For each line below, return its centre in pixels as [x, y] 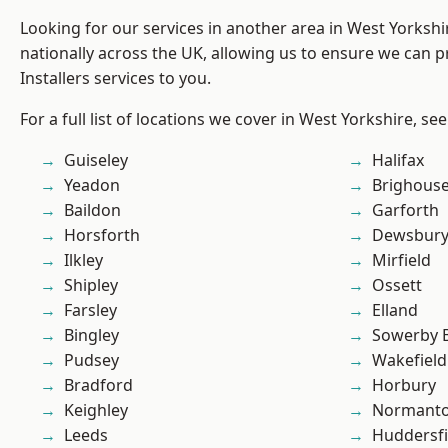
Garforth [405, 210]
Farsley [90, 310]
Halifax [398, 160]
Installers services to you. [115, 78]
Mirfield [401, 260]
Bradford [98, 385]
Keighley [96, 410]
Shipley [91, 285]
